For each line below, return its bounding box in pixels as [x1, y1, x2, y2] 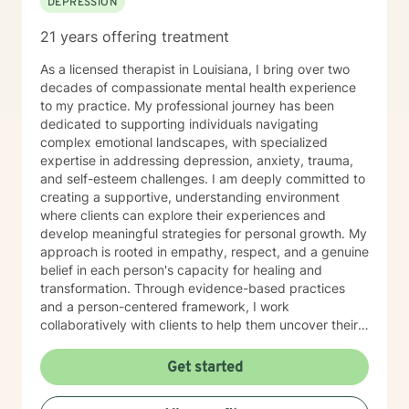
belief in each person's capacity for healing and [40, 262, 322, 278]
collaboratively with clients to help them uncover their [40, 317, 358, 332]
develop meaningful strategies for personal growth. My [40, 225, 367, 241]
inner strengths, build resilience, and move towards [40, 335, 344, 351]
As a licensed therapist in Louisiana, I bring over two [40, 61, 350, 77]
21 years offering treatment [40, 27, 229, 46]
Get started [166, 359, 243, 377]
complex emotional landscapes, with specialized [40, 134, 328, 150]
